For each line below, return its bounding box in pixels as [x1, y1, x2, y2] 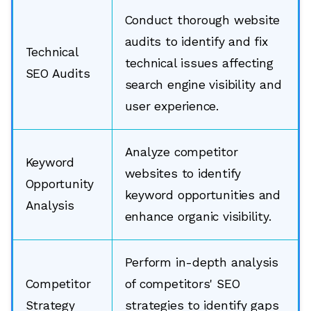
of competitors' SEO [124, 277, 240, 292]
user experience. [124, 99, 219, 114]
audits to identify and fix [124, 35, 268, 49]
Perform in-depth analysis [124, 255, 278, 270]
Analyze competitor [124, 145, 238, 160]
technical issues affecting [124, 56, 274, 71]
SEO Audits [25, 67, 90, 81]
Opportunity [25, 177, 94, 192]
